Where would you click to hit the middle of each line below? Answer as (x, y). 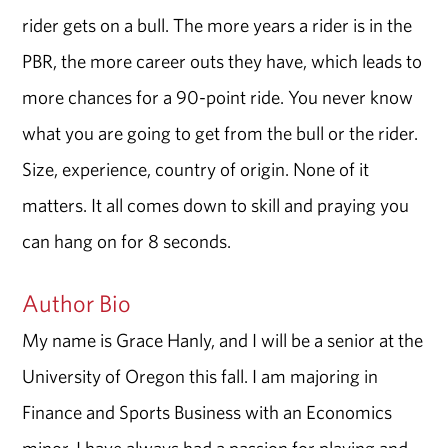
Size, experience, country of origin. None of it (196, 169)
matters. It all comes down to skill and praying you (216, 205)
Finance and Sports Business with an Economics (207, 412)
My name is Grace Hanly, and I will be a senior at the (223, 340)
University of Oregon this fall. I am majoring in (200, 376)
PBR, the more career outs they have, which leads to (222, 61)
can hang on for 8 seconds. (127, 241)
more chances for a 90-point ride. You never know (218, 97)
